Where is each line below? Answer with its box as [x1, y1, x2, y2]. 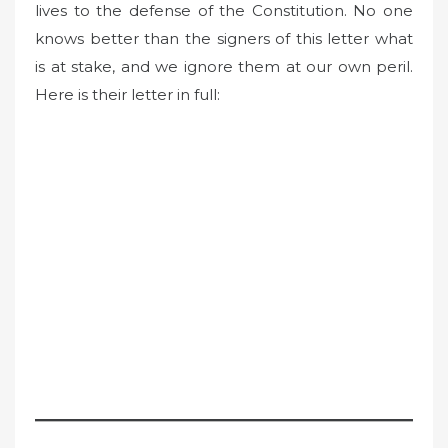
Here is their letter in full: [35, 85, 220, 105]
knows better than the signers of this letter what [35, 29, 413, 49]
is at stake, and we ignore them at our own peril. [35, 57, 413, 77]
